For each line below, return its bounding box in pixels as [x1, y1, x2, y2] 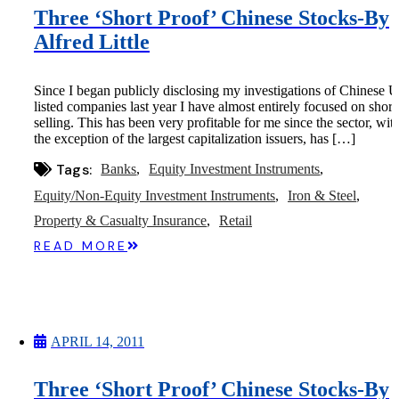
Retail [219, 212, 252, 228]
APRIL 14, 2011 [51, 333, 144, 349]
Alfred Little [34, 30, 150, 54]
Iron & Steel [288, 187, 356, 203]
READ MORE [34, 237, 127, 254]
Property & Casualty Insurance [34, 212, 207, 228]
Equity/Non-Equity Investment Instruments [34, 187, 275, 203]
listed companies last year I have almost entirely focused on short [34, 98, 396, 114]
